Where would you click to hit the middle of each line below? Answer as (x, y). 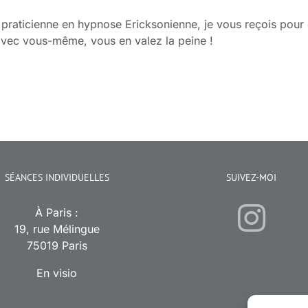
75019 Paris (57, 246)
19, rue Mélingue (57, 229)
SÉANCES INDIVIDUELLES (57, 178)
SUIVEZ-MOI (251, 178)
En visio (57, 273)
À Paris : (57, 213)
